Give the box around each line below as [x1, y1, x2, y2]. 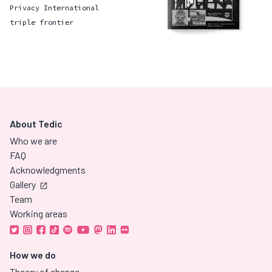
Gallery [10, 178, 36, 190]
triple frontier [10, 18, 73, 27]
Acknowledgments [10, 164, 86, 175]
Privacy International [10, 3, 99, 13]
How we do [10, 249, 56, 260]
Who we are [10, 135, 57, 146]
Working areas [10, 208, 67, 219]
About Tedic [10, 118, 63, 129]
